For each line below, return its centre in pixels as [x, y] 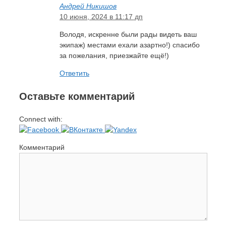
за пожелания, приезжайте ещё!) [114, 55]
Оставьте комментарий [77, 96]
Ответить [74, 73]
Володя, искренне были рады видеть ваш [128, 34]
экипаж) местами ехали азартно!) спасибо [130, 45]
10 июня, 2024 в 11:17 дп [101, 16]
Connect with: [41, 119]
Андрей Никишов [88, 6]
